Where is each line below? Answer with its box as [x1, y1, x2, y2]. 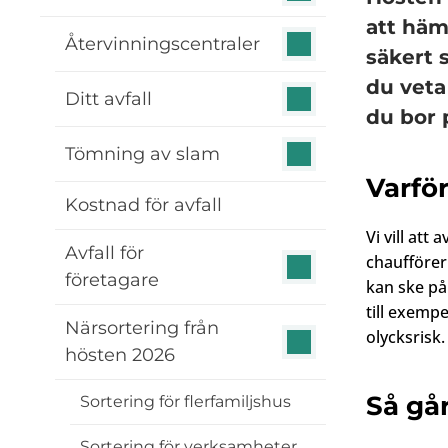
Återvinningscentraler [65, 32, 260, 55]
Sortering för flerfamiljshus [80, 392, 291, 411]
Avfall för [65, 242, 144, 264]
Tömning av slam [65, 142, 220, 165]
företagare [65, 269, 159, 291]
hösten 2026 [65, 344, 175, 366]
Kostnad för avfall [65, 194, 222, 216]
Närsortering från [65, 317, 219, 339]
